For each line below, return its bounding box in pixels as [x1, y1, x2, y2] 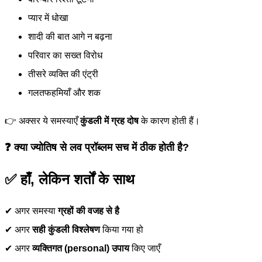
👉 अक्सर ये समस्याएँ [5, 116, 80, 126]
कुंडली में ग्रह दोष [80, 116, 139, 126]
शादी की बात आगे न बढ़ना [28, 32, 112, 42]
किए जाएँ [129, 243, 160, 254]
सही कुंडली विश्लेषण [32, 225, 100, 235]
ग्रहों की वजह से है [58, 206, 119, 216]
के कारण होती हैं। [139, 116, 200, 126]
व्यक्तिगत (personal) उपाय [32, 243, 129, 254]
